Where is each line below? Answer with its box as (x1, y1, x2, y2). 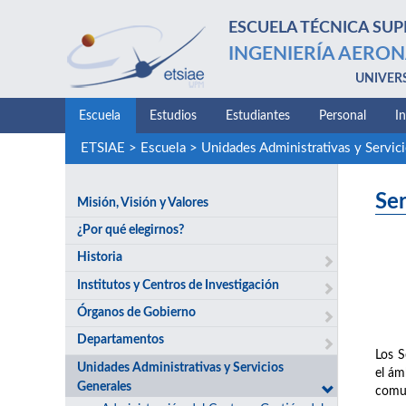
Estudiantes (226, 110, 290, 122)
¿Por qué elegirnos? (77, 223, 185, 237)
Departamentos (77, 333, 165, 347)
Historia (77, 251, 123, 265)
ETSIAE (80, 141, 125, 156)
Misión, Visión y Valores (77, 196, 209, 209)
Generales (77, 380, 132, 393)
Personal (319, 110, 366, 122)
